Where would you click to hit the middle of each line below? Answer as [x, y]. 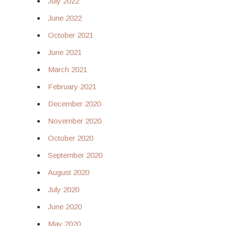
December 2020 [74, 104]
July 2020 [64, 189]
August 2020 [69, 172]
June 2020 [65, 207]
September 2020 [75, 155]
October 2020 [71, 138]
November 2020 [75, 121]
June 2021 [65, 52]
